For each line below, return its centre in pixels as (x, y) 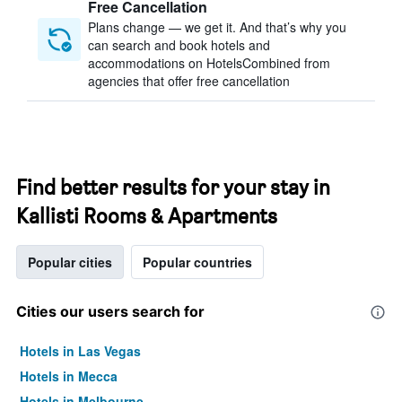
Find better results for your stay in (173, 187)
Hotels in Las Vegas (80, 351)
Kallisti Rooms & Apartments (147, 216)
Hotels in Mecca (69, 376)
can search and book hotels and (179, 45)
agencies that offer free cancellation (189, 81)
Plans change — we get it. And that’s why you (217, 27)
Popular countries (197, 262)
